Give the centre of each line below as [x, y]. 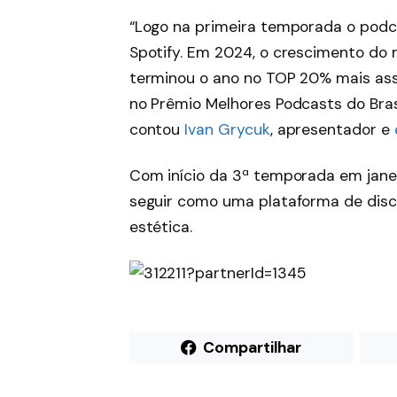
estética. [161, 226]
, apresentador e [332, 129]
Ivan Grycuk [227, 129]
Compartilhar [252, 347]
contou [157, 129]
